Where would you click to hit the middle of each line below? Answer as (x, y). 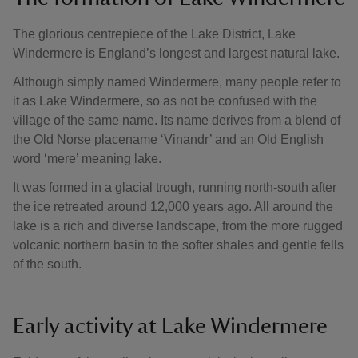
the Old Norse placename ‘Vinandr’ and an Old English (168, 139)
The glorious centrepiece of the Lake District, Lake (154, 34)
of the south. (47, 264)
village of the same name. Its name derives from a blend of (177, 120)
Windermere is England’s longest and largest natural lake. (176, 53)
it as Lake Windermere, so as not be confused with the (165, 101)
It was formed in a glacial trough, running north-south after (175, 187)
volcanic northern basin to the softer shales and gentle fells (178, 245)
